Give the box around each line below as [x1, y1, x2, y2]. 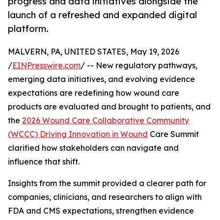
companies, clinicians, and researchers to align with [8, 192, 202, 202]
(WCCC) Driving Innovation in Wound [8, 129, 148, 139]
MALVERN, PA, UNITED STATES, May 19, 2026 [8, 47, 179, 57]
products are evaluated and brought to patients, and [8, 102, 211, 112]
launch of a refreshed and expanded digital [8, 9, 197, 21]
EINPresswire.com [12, 60, 81, 71]
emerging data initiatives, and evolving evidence [8, 74, 195, 84]
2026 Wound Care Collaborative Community [22, 115, 189, 126]
